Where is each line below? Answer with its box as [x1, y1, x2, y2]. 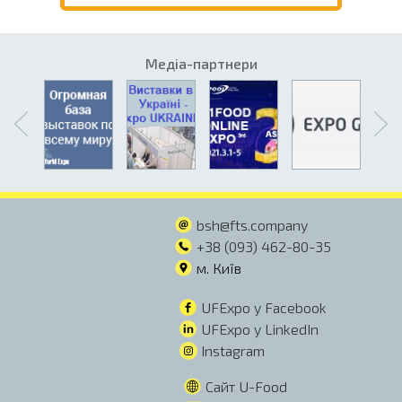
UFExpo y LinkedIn [200, 320, 319, 338]
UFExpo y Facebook [200, 299, 327, 317]
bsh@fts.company [196, 216, 308, 234]
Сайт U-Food [205, 378, 287, 396]
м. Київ [196, 259, 241, 277]
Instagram [197, 342, 265, 360]
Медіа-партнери [144, 55, 258, 73]
